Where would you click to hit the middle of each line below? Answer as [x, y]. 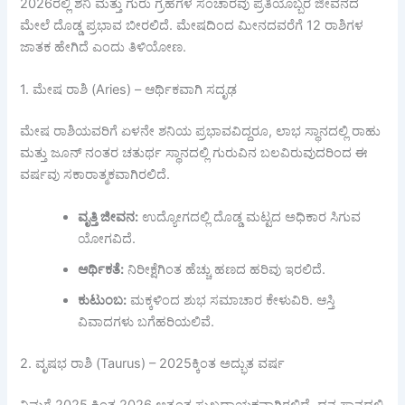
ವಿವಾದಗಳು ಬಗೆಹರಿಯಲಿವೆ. [146, 322]
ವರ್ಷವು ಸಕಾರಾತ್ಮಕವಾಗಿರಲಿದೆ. [95, 174]
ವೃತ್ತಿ [89, 217]
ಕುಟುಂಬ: [103, 301]
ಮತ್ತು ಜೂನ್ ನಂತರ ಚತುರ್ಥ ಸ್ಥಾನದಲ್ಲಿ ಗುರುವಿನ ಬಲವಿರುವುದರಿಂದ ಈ [194, 152]
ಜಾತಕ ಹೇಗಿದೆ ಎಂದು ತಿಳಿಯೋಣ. [104, 47]
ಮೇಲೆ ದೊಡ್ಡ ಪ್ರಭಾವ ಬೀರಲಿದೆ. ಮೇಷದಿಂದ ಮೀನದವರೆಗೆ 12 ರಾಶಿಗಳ [192, 25]
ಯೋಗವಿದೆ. [107, 239]
